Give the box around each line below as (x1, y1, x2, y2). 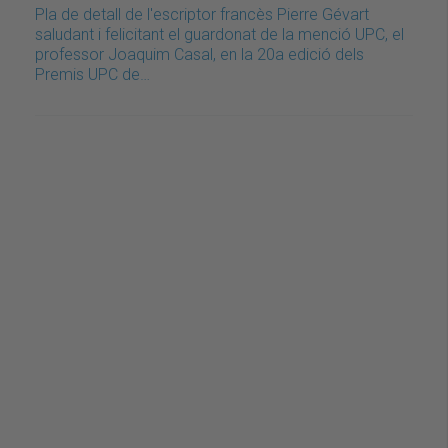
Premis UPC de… (35, 65, 150, 85)
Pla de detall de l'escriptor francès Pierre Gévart (35, 5, 369, 25)
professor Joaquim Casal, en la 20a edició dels (35, 45, 364, 65)
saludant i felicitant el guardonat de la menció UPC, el (35, 25, 404, 45)
